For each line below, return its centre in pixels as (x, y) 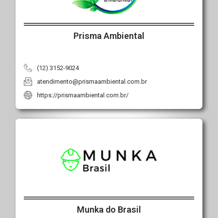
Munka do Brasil (109, 209)
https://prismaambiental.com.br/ (83, 95)
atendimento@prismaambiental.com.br (92, 81)
